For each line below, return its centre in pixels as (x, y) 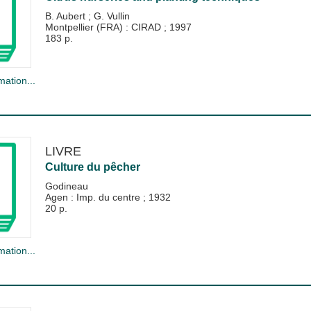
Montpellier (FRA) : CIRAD (104, 27)
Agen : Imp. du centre (94, 197)
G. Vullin (111, 16)
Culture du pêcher (92, 167)
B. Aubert (66, 16)
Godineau (66, 186)
